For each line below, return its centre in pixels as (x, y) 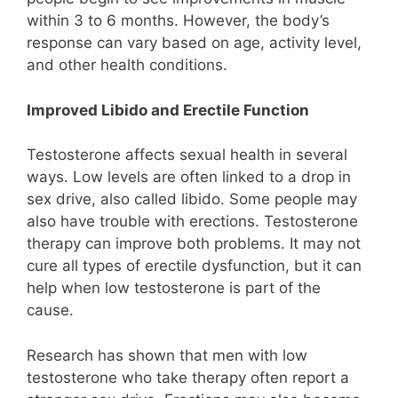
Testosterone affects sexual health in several (187, 155)
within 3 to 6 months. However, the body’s (178, 21)
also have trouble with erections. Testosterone (192, 222)
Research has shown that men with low (167, 355)
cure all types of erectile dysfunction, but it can (194, 266)
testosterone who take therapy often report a (188, 377)
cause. (50, 310)
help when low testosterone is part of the (174, 288)
